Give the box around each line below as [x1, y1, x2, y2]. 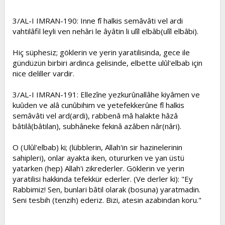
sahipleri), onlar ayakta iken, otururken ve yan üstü [13, 153, 184, 163]
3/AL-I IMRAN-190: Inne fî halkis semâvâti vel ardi [13, 16, 183, 26]
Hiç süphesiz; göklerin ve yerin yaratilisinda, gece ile [13, 47, 190, 57]
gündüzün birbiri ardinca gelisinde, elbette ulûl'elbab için [13, 58, 202, 68]
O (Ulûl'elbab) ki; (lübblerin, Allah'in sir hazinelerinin [13, 142, 182, 152]
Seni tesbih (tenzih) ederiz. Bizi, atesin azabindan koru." [13, 195, 201, 205]
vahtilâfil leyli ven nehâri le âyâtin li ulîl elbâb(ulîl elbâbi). [13, 26, 198, 36]
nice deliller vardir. [13, 68, 74, 78]
